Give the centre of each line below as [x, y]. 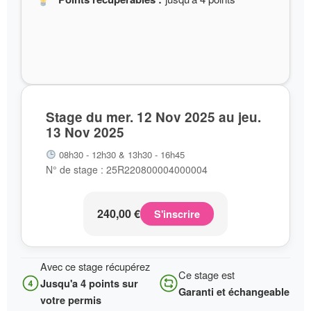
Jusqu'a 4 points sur [89, 283]
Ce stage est [207, 275]
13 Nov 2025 [85, 132]
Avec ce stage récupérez [95, 266]
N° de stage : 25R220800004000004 [127, 169]
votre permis [71, 300]
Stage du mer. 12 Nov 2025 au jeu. [153, 117]
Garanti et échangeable [234, 292]
